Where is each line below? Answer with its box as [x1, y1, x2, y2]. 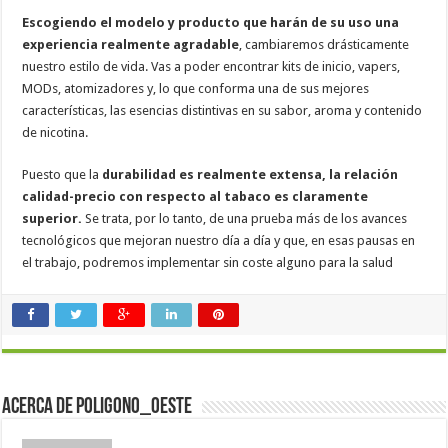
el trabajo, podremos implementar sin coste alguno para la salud [22, 254, 394, 270]
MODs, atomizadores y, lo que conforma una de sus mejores [22, 80, 370, 96]
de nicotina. [22, 124, 89, 140]
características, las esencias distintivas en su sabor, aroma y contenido [22, 102, 423, 118]
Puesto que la [22, 166, 100, 182]
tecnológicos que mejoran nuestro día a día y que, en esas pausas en [22, 232, 416, 248]
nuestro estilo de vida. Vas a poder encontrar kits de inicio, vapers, [22, 58, 401, 74]
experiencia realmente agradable [22, 36, 240, 52]
